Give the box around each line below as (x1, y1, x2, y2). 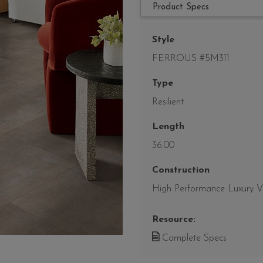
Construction (152, 166, 210, 176)
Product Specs (153, 3, 209, 12)
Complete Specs (159, 234, 227, 244)
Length (152, 122, 184, 132)
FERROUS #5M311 (152, 54, 230, 64)
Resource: (152, 215, 195, 225)
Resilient (152, 97, 184, 107)
